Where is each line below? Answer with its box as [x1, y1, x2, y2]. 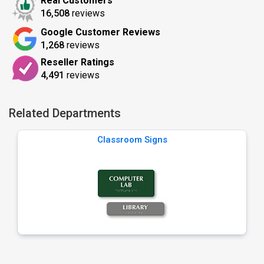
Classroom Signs [97, 134, 167, 145]
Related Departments [9, 106, 121, 120]
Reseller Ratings [41, 56, 114, 68]
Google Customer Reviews [41, 27, 160, 38]
